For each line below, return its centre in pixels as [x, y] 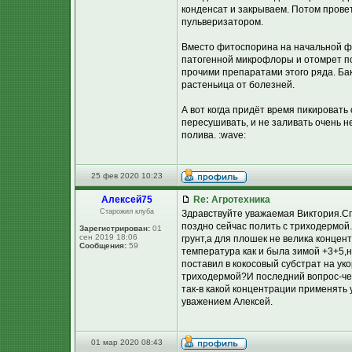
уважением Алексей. [227, 302]
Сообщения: [103, 246]
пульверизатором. [222, 22]
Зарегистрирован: [115, 228]
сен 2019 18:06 [108, 237]
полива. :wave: [214, 135]
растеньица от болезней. [238, 85]
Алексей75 [126, 200]
